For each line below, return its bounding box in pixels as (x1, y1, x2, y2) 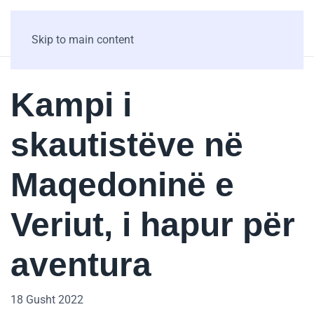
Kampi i (11, 86, 132, 123)
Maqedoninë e (11, 166, 234, 203)
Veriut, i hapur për (11, 206, 295, 243)
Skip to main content (32, 33, 134, 46)
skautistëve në (11, 126, 243, 163)
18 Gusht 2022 (11, 293, 83, 306)
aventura (11, 246, 151, 283)
